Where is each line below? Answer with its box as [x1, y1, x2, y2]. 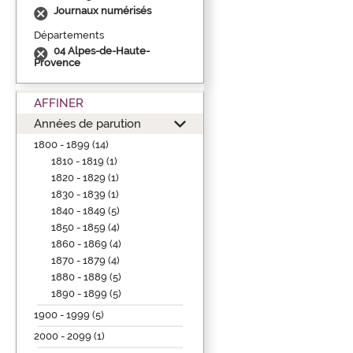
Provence [34, 56, 80, 69]
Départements [34, 28, 104, 41]
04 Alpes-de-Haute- [54, 44, 150, 57]
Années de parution [34, 116, 141, 130]
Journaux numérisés [54, 4, 151, 17]
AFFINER [34, 95, 84, 110]
